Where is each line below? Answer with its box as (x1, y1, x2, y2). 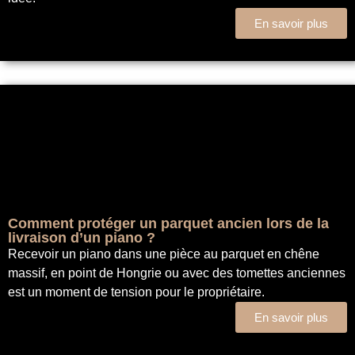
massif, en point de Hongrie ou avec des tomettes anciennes (8, 266, 345, 281)
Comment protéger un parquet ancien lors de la (8, 216, 329, 232)
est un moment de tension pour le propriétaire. (8, 285, 265, 300)
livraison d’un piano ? (8, 230, 155, 246)
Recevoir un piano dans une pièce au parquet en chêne (8, 247, 319, 261)
